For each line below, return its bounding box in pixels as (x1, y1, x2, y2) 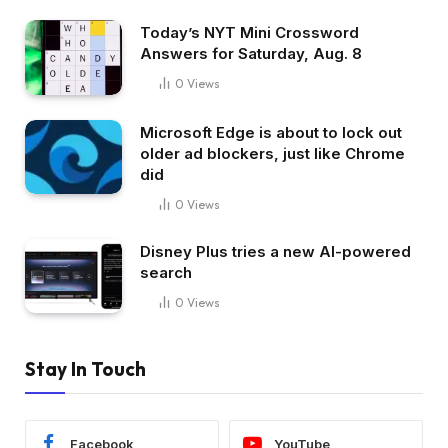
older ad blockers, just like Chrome (140, 143, 405, 163)
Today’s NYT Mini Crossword (140, 23, 359, 43)
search (140, 262, 192, 282)
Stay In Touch (25, 357, 146, 382)
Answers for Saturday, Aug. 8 (140, 44, 362, 64)
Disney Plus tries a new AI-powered (140, 241, 411, 261)
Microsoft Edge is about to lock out (140, 122, 402, 142)
